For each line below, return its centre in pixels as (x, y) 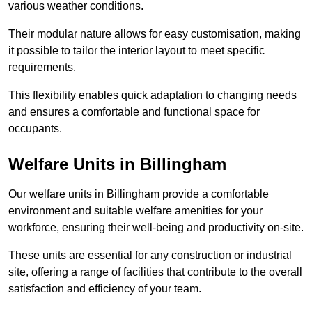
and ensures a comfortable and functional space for (134, 112)
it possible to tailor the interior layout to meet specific (136, 51)
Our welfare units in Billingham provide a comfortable (139, 194)
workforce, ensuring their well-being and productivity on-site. (156, 228)
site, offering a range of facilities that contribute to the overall (155, 272)
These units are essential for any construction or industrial (150, 256)
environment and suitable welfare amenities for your (135, 211)
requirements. (42, 68)
